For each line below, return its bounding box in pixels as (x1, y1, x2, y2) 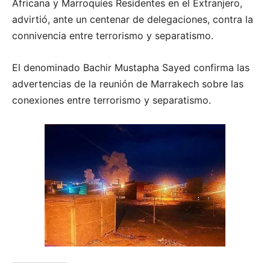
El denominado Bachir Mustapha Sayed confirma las (12, 61, 250, 74)
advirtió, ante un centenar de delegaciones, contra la (12, 13, 253, 26)
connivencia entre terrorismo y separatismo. (12, 30, 213, 42)
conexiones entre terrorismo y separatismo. (12, 94, 211, 107)
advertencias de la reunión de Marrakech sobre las (12, 78, 243, 90)
